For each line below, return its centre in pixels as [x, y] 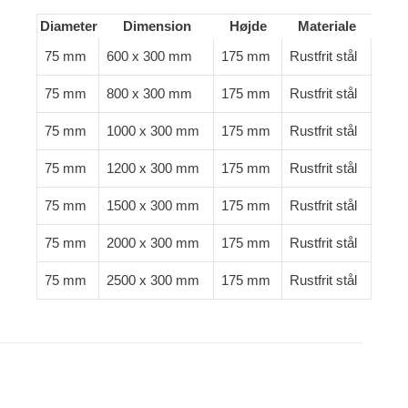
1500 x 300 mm [153, 205]
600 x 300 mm [149, 56]
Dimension [157, 26]
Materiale [327, 26]
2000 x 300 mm [153, 243]
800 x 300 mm [149, 93]
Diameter [68, 26]
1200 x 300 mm [153, 168]
